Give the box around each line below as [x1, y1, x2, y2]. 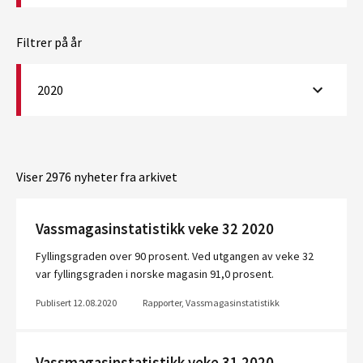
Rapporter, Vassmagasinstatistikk [143, 297, 280, 309]
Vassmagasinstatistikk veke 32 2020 [36, 220, 274, 238]
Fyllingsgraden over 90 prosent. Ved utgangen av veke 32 [36, 249, 314, 263]
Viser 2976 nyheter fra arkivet [16, 169, 177, 185]
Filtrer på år [16, 34, 82, 50]
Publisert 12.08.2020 [36, 297, 117, 309]
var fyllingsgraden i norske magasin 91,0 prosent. [36, 267, 274, 281]
